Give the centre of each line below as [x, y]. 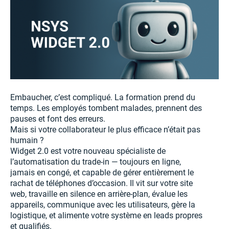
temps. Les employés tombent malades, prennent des [106, 108]
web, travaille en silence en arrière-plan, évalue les [99, 194]
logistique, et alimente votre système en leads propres [106, 215]
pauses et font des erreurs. [58, 119]
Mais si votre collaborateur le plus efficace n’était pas [105, 130]
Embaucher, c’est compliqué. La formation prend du [103, 97]
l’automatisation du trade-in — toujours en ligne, [96, 162]
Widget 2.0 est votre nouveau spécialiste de [88, 151]
